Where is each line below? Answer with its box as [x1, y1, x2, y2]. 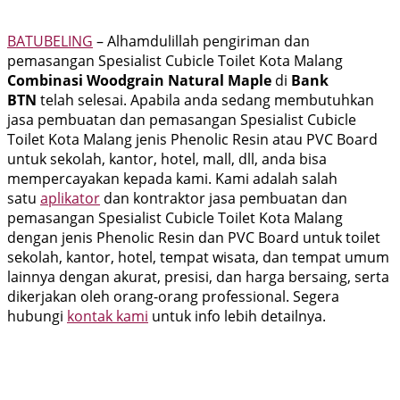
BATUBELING [7, 30, 93, 51]
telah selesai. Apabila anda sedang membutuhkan [40, 89, 374, 110]
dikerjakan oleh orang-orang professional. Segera [7, 286, 339, 306]
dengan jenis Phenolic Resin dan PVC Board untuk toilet [7, 227, 380, 247]
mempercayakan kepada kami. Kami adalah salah [7, 168, 337, 188]
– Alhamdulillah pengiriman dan [93, 30, 310, 51]
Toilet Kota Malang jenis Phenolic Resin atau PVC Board [7, 129, 378, 149]
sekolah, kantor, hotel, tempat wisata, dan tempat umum [7, 246, 389, 267]
